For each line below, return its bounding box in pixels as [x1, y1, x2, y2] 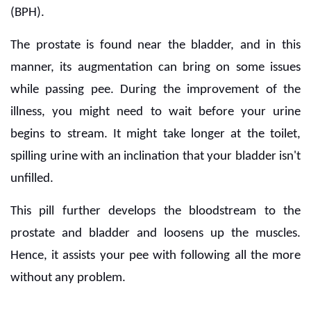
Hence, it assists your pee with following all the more [10, 249, 301, 263]
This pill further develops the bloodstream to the [10, 205, 301, 219]
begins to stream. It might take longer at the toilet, [10, 128, 301, 142]
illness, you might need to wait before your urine [10, 106, 301, 119]
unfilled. [10, 172, 53, 186]
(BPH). [10, 6, 44, 20]
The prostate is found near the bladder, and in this [10, 39, 301, 53]
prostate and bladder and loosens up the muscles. [10, 227, 301, 241]
